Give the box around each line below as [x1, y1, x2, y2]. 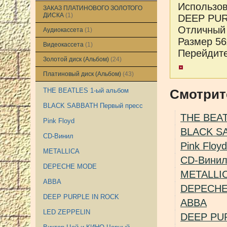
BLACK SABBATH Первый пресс [43, 102, 143, 109]
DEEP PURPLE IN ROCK [43, 193, 119, 201]
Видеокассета [43, 41, 85, 48]
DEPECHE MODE [43, 163, 97, 170]
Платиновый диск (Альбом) [43, 70, 123, 78]
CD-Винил [43, 132, 73, 140]
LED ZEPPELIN [43, 208, 90, 216]
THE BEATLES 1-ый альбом [43, 87, 129, 94]
